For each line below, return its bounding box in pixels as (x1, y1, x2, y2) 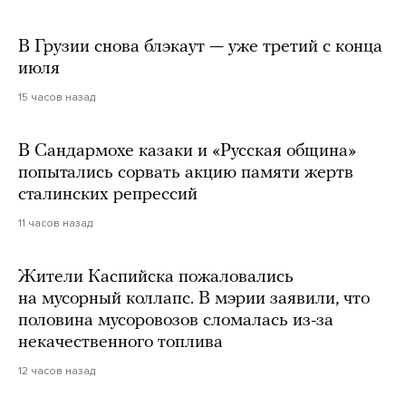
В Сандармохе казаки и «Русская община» (18, 142, 356, 161)
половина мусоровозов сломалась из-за (18, 312, 333, 331)
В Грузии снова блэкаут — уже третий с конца (18, 38, 382, 57)
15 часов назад (18, 91, 95, 104)
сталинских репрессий (18, 186, 198, 205)
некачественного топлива (18, 333, 223, 353)
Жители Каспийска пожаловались (18, 268, 294, 287)
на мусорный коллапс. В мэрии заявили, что (18, 290, 370, 309)
